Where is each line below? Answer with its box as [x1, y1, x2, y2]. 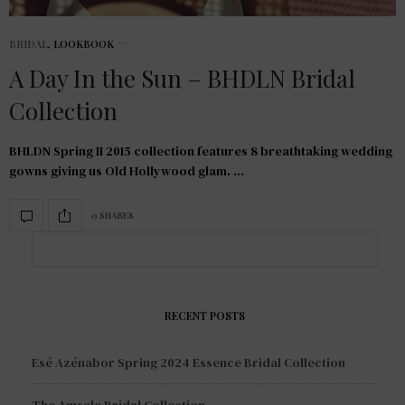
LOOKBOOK [53, 37, 114, 52]
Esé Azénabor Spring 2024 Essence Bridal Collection [32, 353, 345, 372]
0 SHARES [91, 208, 134, 221]
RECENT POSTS [165, 308, 245, 324]
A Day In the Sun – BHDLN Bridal [9, 62, 355, 95]
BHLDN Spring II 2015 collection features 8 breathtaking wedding [9, 142, 392, 161]
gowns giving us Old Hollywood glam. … [9, 162, 244, 181]
